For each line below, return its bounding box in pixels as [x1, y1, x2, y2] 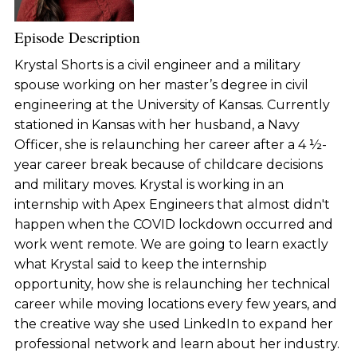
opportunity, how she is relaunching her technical [14, 276, 331, 292]
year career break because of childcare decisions [14, 156, 323, 172]
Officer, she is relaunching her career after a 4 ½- [14, 136, 327, 152]
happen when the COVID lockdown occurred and [14, 216, 333, 232]
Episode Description [14, 26, 140, 47]
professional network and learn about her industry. [14, 335, 339, 351]
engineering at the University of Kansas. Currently [14, 96, 330, 112]
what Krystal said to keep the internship [14, 256, 267, 272]
